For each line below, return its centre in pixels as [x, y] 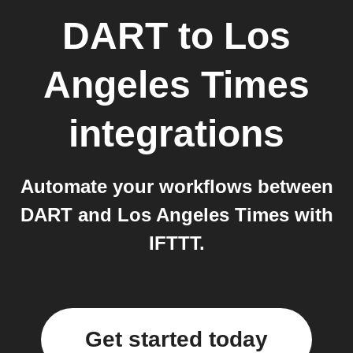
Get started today [176, 339]
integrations [176, 134]
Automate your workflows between [176, 186]
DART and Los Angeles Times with [176, 215]
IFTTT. [176, 243]
